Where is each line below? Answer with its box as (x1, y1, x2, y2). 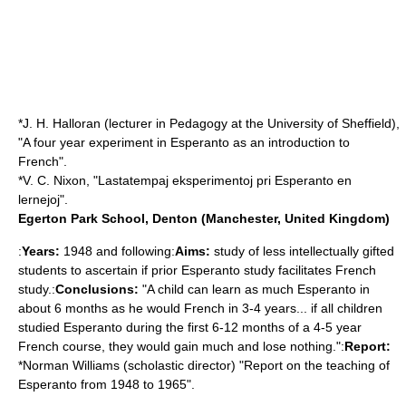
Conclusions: (55, 282, 139, 296)
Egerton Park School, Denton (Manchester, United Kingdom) (18, 211, 390, 226)
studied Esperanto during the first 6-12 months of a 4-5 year (18, 320, 362, 334)
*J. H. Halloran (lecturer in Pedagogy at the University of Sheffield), (18, 116, 400, 130)
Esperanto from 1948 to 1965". (18, 377, 195, 391)
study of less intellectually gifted (210, 244, 394, 258)
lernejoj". (18, 192, 68, 207)
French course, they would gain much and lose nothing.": (18, 339, 344, 353)
